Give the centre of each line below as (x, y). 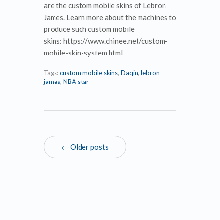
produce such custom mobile (89, 29)
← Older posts (85, 147)
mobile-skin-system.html (83, 52)
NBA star (76, 81)
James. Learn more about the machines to (110, 17)
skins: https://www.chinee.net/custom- (106, 41)
